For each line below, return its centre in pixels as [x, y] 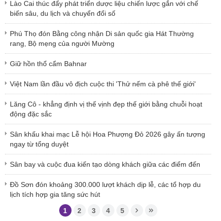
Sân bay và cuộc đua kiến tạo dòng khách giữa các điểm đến [105, 165]
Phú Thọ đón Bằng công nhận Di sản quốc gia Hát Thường [102, 34]
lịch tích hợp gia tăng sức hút [55, 195]
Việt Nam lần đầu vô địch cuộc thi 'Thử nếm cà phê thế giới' [103, 84]
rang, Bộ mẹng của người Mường [62, 44]
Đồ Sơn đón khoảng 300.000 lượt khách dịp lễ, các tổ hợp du [105, 185]
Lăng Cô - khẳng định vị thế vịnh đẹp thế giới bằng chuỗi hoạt [106, 104]
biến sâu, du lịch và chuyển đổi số [63, 14]
